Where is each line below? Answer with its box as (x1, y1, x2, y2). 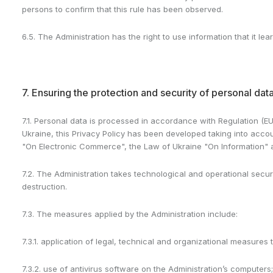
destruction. (22, 182, 67, 191)
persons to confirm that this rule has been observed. (22, 4, 223, 14)
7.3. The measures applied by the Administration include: (22, 209, 238, 219)
